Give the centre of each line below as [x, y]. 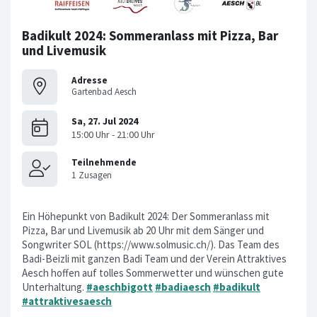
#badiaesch [183, 287]
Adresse [90, 81]
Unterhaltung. [54, 287]
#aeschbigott [120, 287]
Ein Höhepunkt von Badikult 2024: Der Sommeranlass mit [146, 216]
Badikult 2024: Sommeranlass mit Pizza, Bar [150, 35]
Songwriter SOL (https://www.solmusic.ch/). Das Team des [151, 244]
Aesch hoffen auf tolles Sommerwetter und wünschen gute [153, 272]
